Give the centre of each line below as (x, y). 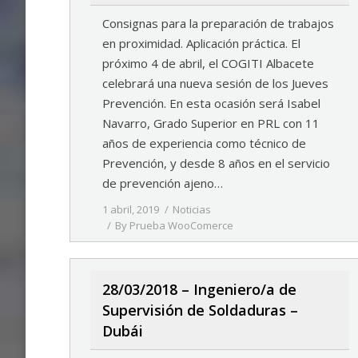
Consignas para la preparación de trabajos (218, 23)
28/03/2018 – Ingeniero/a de (199, 289)
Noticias (192, 209)
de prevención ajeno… (163, 183)
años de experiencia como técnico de (204, 143)
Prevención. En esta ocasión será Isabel (211, 103)
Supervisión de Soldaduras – (200, 310)
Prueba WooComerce (181, 225)
